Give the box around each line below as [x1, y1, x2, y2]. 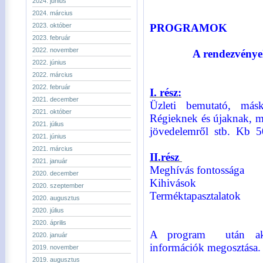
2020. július [32, 207, 64, 214]
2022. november [32, 46, 79, 53]
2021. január [32, 157, 68, 164]
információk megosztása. [150, 241, 261, 254]
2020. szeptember [32, 182, 84, 189]
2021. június [32, 133, 66, 140]
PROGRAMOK [150, 22, 227, 34]
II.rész [150, 151, 182, 163]
